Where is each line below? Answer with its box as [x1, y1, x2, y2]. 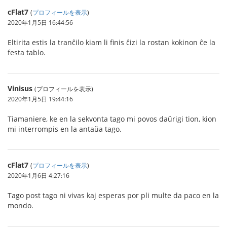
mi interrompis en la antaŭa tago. [8, 124, 122, 134]
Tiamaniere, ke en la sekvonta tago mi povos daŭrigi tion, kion [8, 114, 216, 124]
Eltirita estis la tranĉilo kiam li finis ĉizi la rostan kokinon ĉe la [8, 37, 215, 47]
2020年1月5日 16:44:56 [8, 18, 73, 26]
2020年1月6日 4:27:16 [8, 171, 69, 179]
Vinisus [8, 84, 32, 93]
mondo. [8, 201, 33, 210]
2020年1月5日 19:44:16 [8, 95, 73, 103]
